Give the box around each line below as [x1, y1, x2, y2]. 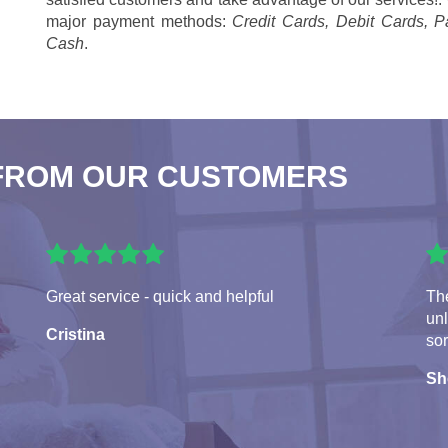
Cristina [46, 326, 105, 344]
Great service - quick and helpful [46, 288, 274, 306]
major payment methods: [46, 13, 233, 31]
